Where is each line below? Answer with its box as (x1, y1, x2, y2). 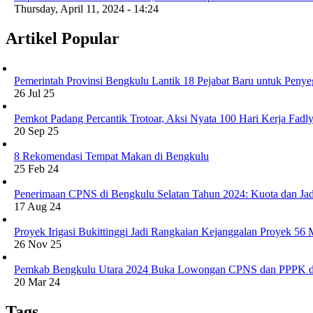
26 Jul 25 (14, 87, 54, 100)
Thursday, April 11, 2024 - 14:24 (14, 3, 159, 15)
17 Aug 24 (14, 201, 61, 213)
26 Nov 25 (14, 238, 61, 251)
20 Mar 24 (14, 276, 60, 289)
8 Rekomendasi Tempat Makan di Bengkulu (14, 150, 209, 163)
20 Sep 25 (14, 125, 59, 138)
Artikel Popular (6, 29, 119, 48)
